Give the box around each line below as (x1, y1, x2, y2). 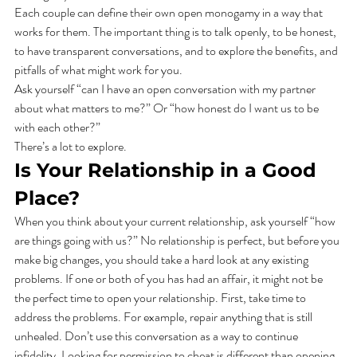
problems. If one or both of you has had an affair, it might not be (14, 269, 325, 288)
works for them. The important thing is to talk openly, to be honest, (14, 22, 339, 41)
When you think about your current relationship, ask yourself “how (14, 212, 338, 231)
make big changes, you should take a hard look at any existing (14, 250, 311, 269)
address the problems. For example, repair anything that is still (14, 308, 315, 327)
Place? (14, 186, 85, 210)
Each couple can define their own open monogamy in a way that (14, 3, 325, 22)
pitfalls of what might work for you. (14, 61, 185, 80)
